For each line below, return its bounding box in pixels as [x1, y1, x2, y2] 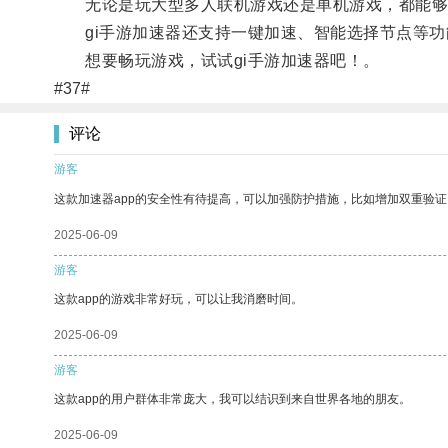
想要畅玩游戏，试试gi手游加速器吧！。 [53, 51, 380, 69]
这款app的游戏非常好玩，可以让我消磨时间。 [54, 291, 303, 306]
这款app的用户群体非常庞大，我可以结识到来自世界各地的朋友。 [54, 391, 411, 406]
